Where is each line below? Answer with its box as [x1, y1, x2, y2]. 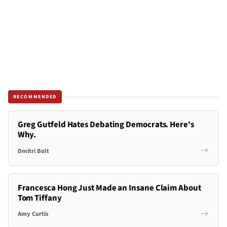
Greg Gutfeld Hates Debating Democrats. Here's [17, 119, 194, 131]
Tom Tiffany [17, 192, 62, 204]
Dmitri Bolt [17, 146, 49, 156]
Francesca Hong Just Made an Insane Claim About [17, 181, 201, 194]
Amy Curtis [17, 209, 49, 219]
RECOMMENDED [13, 93, 57, 100]
